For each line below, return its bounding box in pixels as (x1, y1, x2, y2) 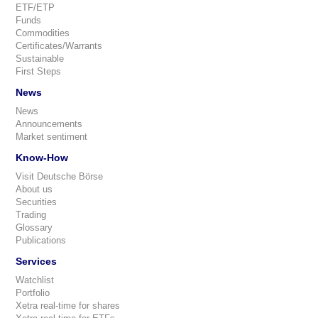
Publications (16, 235, 66, 246)
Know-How (16, 152, 68, 163)
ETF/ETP (16, 2, 55, 13)
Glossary (16, 222, 53, 233)
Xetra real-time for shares (16, 300, 120, 311)
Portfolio (16, 287, 50, 298)
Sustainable (16, 53, 64, 64)
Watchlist (16, 275, 54, 285)
